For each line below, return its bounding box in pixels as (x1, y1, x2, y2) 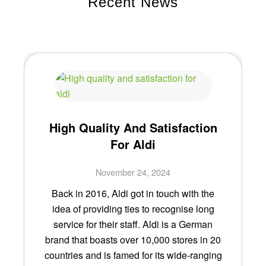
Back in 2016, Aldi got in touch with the (52, 186, 214, 200)
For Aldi (110, 135, 156, 153)
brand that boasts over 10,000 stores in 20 (45, 232, 221, 246)
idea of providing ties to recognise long (52, 201, 214, 216)
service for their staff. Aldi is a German (53, 217, 213, 231)
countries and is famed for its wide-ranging (44, 248, 222, 262)
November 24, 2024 (96, 165, 170, 178)
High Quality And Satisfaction (49, 118, 217, 136)
